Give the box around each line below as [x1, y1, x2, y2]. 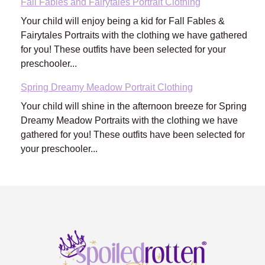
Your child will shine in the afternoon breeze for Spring [21, 101, 247, 112]
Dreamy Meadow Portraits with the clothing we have [21, 115, 238, 126]
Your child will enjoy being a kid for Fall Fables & [21, 16, 225, 27]
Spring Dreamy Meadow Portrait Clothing [21, 82, 193, 93]
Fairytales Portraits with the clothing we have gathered [21, 30, 247, 41]
